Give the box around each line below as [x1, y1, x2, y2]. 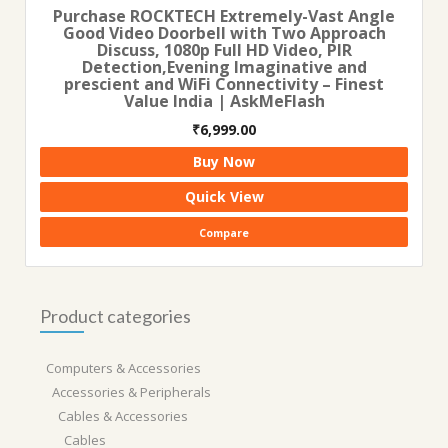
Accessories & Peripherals [52, 383, 211, 401]
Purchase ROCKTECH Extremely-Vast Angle [53, 5, 395, 27]
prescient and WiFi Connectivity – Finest [64, 73, 384, 95]
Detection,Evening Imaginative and [81, 56, 367, 78]
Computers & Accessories [46, 359, 201, 377]
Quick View [184, 187, 264, 206]
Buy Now [193, 152, 255, 171]
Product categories [40, 305, 191, 327]
